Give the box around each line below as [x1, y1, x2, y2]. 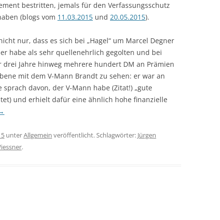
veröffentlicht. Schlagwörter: [52, 131, 137, 139]
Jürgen [137, 131, 156, 139]
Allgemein [24, 131, 52, 139]
